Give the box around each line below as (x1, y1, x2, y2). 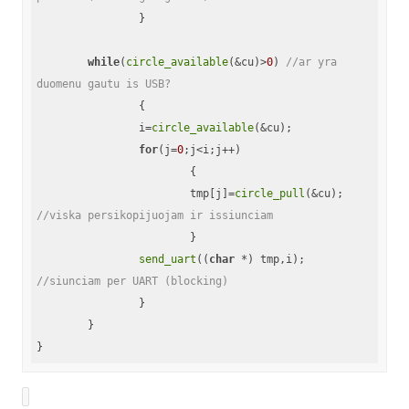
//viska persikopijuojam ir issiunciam (37, 208, 273, 222)
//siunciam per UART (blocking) (37, 274, 228, 288)
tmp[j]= (190, 186, 235, 200)
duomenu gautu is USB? (37, 77, 171, 90)
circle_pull (235, 186, 305, 200)
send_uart (139, 252, 196, 266)
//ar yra (286, 55, 337, 68)
